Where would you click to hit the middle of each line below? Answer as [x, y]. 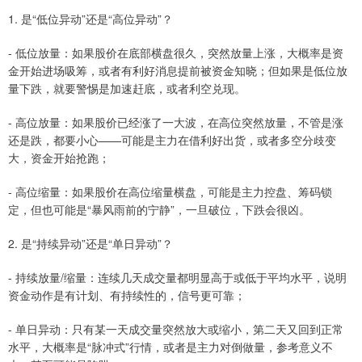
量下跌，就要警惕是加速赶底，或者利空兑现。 [127, 88]
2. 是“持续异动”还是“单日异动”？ [90, 244]
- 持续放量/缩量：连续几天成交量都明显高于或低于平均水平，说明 [177, 278]
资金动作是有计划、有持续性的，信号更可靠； [127, 295]
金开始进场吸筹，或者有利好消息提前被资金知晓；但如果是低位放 [178, 71]
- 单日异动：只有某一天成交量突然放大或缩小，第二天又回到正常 [176, 329]
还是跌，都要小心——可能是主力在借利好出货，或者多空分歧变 [172, 140]
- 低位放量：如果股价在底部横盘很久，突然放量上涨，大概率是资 [176, 53]
